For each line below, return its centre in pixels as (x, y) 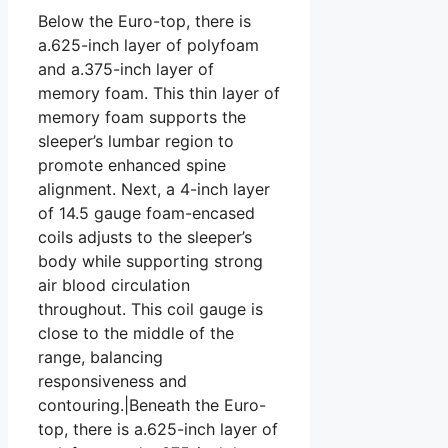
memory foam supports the (142, 116)
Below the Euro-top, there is (144, 20)
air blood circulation (114, 284)
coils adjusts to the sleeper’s (145, 236)
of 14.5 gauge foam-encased (146, 212)
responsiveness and (112, 380)
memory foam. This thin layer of (159, 92)
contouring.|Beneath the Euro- (152, 404)
